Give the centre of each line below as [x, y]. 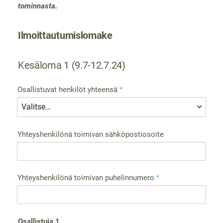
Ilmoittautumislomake [65, 36]
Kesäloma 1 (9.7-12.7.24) [71, 65]
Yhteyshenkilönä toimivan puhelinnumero [86, 178]
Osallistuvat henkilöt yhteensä [68, 89]
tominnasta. [37, 6]
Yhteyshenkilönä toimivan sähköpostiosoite [91, 135]
